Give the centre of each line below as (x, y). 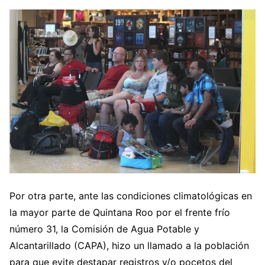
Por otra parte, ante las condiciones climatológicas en (131, 195)
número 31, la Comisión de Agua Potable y (104, 229)
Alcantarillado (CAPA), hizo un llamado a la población (129, 245)
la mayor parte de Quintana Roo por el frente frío (120, 212)
